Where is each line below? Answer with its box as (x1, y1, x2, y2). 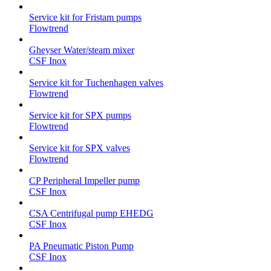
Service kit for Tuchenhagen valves (29, 77, 163, 88)
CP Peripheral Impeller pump (29, 175, 140, 186)
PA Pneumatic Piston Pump (29, 240, 134, 251)
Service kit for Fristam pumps (29, 11, 142, 22)
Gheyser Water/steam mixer (29, 44, 134, 55)
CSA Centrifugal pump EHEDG (29, 207, 154, 218)
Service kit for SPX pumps (29, 109, 131, 120)
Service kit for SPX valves (29, 142, 130, 153)
